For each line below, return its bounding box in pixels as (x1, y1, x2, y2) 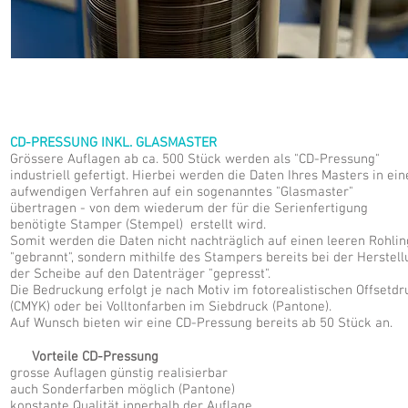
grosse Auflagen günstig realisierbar (10, 365, 228, 382)
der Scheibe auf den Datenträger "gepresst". (10, 266, 278, 282)
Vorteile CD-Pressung (10, 349, 158, 365)
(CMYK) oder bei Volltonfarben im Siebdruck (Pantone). (10, 299, 331, 315)
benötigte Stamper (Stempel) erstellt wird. (10, 217, 266, 233)
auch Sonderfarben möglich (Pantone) (10, 382, 235, 398)
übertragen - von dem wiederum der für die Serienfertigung (10, 200, 368, 217)
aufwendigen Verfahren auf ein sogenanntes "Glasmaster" (10, 184, 353, 200)
